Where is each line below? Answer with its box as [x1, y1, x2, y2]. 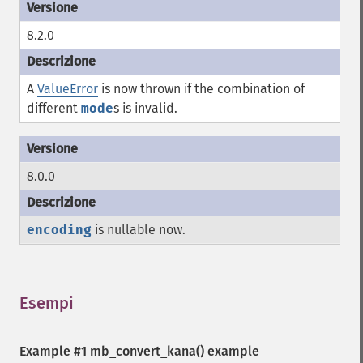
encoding [27, 222, 92, 237]
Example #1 [19, 344, 90, 359]
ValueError [37, 81, 98, 96]
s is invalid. [113, 100, 177, 116]
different [27, 100, 81, 116]
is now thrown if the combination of [98, 81, 305, 96]
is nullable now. [92, 222, 186, 237]
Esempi [19, 293, 74, 313]
